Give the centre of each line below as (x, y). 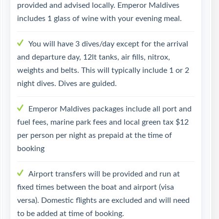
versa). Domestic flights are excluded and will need (103, 200)
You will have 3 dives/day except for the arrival (108, 44)
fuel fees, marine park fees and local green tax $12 (103, 122)
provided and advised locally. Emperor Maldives (98, 5)
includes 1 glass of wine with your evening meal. (99, 19)
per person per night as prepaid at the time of (95, 135)
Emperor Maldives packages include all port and (110, 109)
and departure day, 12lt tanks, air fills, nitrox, (94, 57)
